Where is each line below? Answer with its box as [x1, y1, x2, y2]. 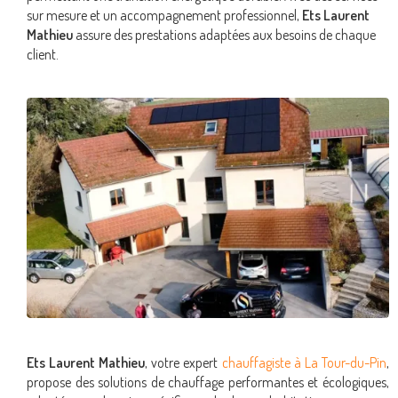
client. [27, 45, 59, 63]
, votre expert [145, 353, 222, 371]
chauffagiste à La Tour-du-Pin [221, 353, 386, 371]
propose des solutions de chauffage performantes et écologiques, [27, 372, 389, 391]
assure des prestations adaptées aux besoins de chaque [73, 26, 376, 44]
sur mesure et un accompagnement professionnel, [27, 6, 302, 24]
